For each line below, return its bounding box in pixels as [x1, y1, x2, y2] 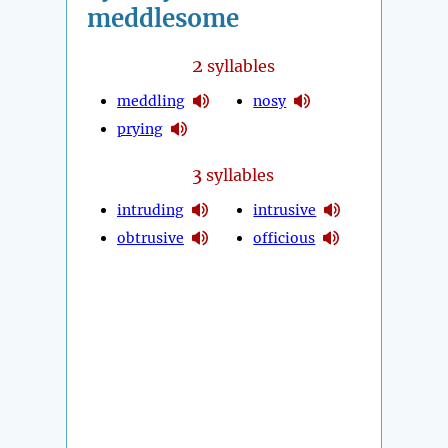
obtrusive [117, 228, 184, 247]
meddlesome [87, 3, 239, 35]
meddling [117, 91, 185, 110]
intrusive [253, 200, 317, 219]
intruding [117, 200, 184, 219]
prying [117, 119, 163, 138]
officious [253, 228, 316, 247]
